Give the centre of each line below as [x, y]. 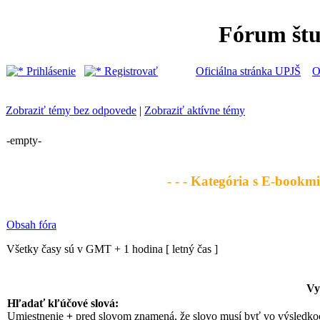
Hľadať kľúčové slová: [63, 303]
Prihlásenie [50, 71]
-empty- [24, 140]
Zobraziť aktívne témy [195, 110]
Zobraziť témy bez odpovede [71, 110]
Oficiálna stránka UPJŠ [248, 71]
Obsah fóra [31, 225]
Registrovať [130, 71]
